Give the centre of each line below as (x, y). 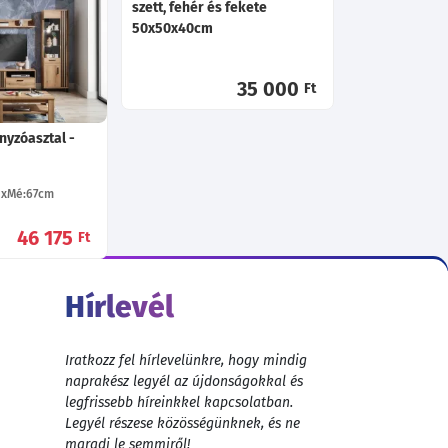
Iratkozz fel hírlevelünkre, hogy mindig (185, 360)
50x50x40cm (172, 28)
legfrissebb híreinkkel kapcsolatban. (178, 402)
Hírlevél (119, 306)
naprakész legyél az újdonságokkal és (183, 381)
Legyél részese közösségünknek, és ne (182, 423)
